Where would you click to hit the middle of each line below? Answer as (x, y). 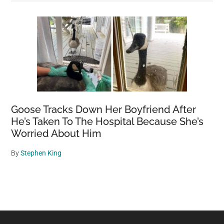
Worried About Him (56, 133)
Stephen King (41, 153)
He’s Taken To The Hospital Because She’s (107, 121)
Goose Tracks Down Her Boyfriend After (104, 109)
